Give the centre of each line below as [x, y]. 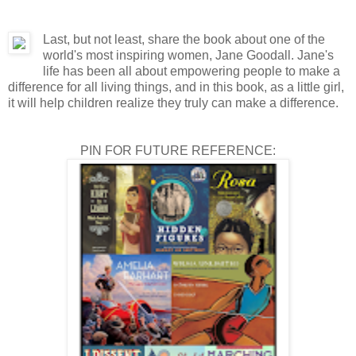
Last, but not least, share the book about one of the [184, 39]
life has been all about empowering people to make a [191, 71]
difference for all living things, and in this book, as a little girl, [176, 87]
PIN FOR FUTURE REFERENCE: [178, 150]
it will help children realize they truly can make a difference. [173, 103]
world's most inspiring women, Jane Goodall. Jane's [188, 55]
